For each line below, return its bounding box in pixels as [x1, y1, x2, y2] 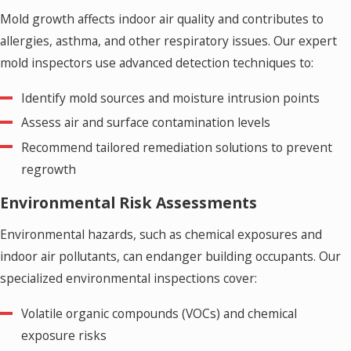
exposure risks [21, 327, 107, 345]
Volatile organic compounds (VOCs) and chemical [21, 305, 298, 323]
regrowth [21, 160, 77, 178]
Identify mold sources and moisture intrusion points [21, 89, 320, 107]
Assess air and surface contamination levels [21, 114, 271, 132]
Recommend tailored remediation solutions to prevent [21, 138, 333, 156]
